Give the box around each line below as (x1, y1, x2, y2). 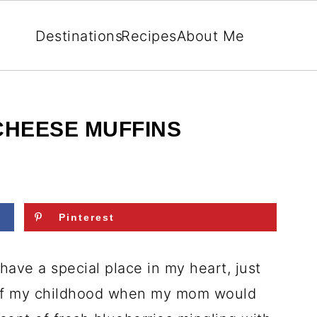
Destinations (35, 28, 123, 45)
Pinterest (59, 212, 115, 223)
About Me (176, 28, 245, 45)
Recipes (121, 28, 177, 45)
